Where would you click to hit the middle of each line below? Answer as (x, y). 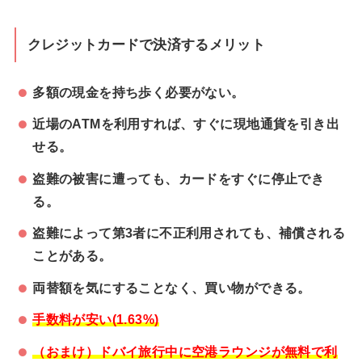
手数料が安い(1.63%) (96, 320)
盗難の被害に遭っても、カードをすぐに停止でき (179, 178)
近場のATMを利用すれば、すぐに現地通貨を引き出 (186, 124)
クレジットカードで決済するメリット (146, 44)
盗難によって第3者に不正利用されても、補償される (189, 233)
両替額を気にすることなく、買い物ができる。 (172, 287)
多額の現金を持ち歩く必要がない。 (139, 92)
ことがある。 (72, 256)
